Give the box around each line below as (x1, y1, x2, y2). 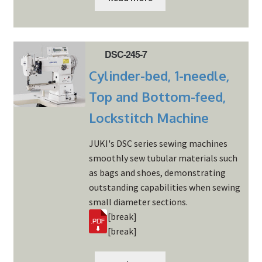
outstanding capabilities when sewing (88, 181, 240, 193)
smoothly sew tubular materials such (88, 151, 237, 164)
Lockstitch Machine (88, 109, 209, 126)
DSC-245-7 (105, 47, 147, 61)
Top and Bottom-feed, (88, 88, 226, 105)
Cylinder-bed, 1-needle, (88, 67, 230, 84)
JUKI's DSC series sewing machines (88, 137, 227, 149)
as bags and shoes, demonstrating (88, 166, 226, 178)
